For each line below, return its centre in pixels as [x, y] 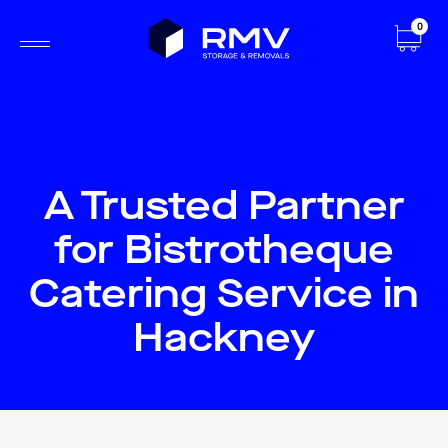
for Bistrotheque [224, 249]
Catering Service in [224, 293]
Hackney [224, 337]
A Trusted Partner [224, 205]
